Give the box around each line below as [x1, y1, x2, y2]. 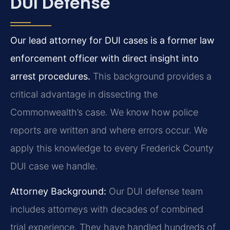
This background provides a [90, 71, 212, 82]
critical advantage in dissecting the [10, 89, 158, 100]
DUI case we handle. [10, 161, 98, 172]
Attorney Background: [10, 186, 106, 197]
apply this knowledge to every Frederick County [10, 143, 214, 154]
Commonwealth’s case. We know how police [10, 107, 198, 118]
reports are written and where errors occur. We [10, 125, 207, 136]
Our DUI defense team [106, 186, 203, 197]
